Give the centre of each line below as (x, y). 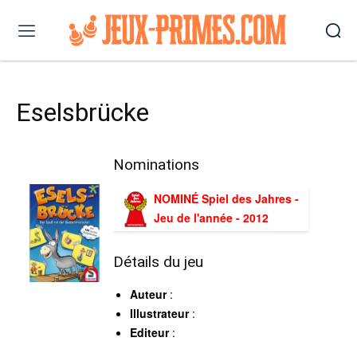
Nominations (157, 164)
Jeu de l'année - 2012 (212, 217)
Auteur (149, 294)
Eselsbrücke (82, 112)
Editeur (150, 332)
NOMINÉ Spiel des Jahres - (227, 198)
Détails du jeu (159, 261)
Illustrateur (160, 313)
